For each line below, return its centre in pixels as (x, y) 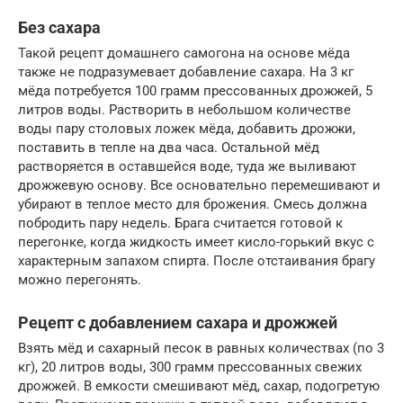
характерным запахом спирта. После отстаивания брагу (197, 261)
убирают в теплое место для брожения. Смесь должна (193, 205)
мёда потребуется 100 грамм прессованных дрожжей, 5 (195, 91)
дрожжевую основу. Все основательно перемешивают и (199, 186)
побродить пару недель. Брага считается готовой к (180, 224)
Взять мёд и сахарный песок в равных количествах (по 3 (201, 349)
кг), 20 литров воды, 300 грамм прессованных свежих (190, 367)
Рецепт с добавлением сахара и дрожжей (178, 323)
